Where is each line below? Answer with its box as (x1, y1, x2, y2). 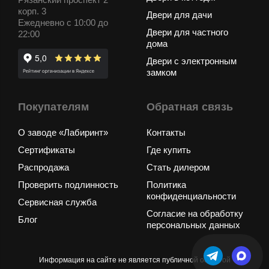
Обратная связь (147, 101, 233, 113)
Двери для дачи (147, 10, 212, 20)
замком (147, 67, 177, 78)
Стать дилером (147, 162, 210, 173)
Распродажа (18, 162, 69, 173)
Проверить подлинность (18, 180, 118, 190)
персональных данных (147, 220, 240, 231)
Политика (147, 180, 186, 190)
